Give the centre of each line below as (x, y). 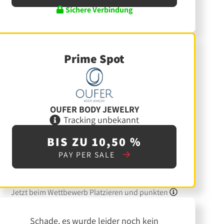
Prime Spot (94, 58)
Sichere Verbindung (98, 9)
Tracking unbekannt (101, 119)
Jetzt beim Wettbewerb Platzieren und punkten (90, 192)
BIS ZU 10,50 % (94, 142)
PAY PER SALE (88, 155)
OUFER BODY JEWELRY (94, 109)
